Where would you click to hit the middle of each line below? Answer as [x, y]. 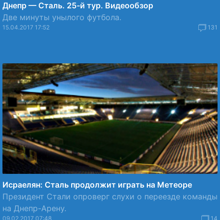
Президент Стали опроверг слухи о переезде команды [110, 196]
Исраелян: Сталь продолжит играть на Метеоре [97, 185]
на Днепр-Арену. [34, 208]
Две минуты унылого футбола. [62, 17]
